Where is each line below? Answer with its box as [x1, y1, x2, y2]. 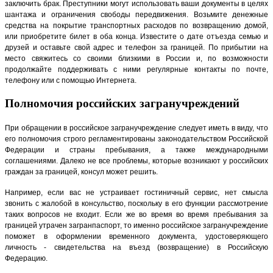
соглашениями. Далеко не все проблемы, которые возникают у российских [5, 156, 268, 165]
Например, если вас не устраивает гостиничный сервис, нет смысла [5, 188, 268, 197]
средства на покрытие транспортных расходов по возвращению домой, [5, 21, 268, 30]
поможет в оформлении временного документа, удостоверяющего [5, 232, 268, 241]
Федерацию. [5, 253, 48, 263]
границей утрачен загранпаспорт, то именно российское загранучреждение [5, 221, 268, 230]
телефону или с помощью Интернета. [5, 76, 136, 85]
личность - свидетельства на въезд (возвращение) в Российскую [5, 243, 268, 252]
